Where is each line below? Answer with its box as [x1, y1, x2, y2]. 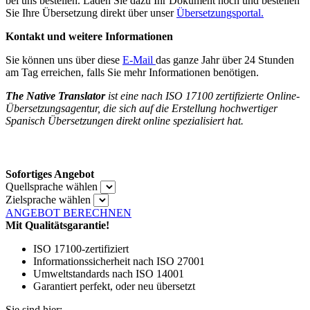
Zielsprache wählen [6, 194, 91, 206]
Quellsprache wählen [6, 181, 98, 193]
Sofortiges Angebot [6, 168, 94, 181]
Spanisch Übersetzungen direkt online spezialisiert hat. [6, 114, 244, 127]
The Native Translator [6, 89, 108, 102]
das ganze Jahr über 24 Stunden [156, 53, 294, 66]
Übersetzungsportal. [176, 6, 264, 19]
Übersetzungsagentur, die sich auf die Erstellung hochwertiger [6, 102, 277, 114]
